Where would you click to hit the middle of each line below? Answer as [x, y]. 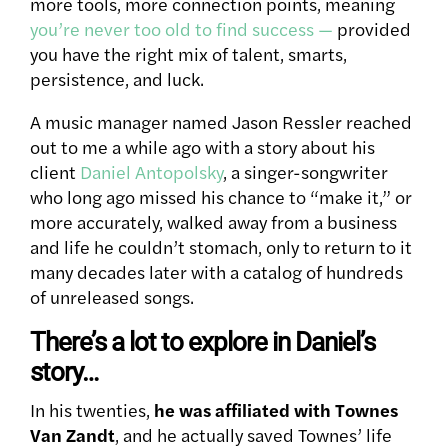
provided [374, 29]
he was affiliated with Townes [276, 410]
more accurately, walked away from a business [213, 222]
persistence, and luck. [117, 79]
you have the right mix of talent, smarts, [188, 54]
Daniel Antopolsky [151, 172]
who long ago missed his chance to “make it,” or [221, 197]
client [55, 172]
